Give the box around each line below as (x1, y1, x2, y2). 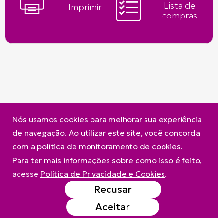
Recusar (93, 183, 132, 196)
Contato (94, 117, 118, 124)
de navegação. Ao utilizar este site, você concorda (12, 128, 200, 138)
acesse (12, 169, 40, 179)
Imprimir (68, 1, 102, 13)
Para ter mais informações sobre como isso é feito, (12, 155, 202, 165)
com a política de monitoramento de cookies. (12, 142, 182, 151)
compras (162, 10, 197, 21)
